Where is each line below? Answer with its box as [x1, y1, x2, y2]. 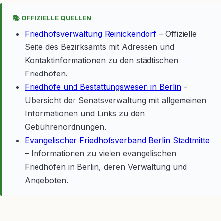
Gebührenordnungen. [25, 122, 106, 132]
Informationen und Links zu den [25, 109, 145, 118]
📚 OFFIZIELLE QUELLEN [13, 14, 91, 22]
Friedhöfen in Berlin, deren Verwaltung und [25, 162, 187, 172]
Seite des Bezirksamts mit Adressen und [25, 42, 174, 52]
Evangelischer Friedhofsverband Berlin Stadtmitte [25, 135, 210, 145]
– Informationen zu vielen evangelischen [25, 148, 176, 158]
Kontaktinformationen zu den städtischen [25, 55, 178, 65]
